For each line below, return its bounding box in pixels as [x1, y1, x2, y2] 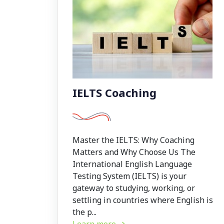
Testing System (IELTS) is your [72, 170, 186, 182]
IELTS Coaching [72, 85, 156, 100]
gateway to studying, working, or [72, 182, 195, 194]
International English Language [72, 158, 192, 170]
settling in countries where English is [72, 194, 213, 206]
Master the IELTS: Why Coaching [72, 134, 194, 146]
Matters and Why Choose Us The [72, 146, 195, 158]
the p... [72, 206, 96, 218]
